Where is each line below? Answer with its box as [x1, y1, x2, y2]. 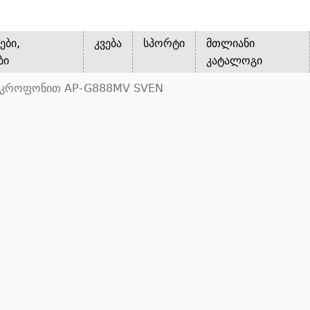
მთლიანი [206, 37, 255, 50]
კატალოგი [206, 54, 263, 67]
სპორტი [143, 37, 185, 50]
